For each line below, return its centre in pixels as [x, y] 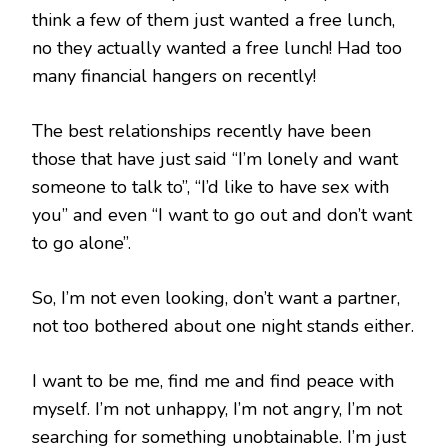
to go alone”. [81, 243]
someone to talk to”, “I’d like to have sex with [210, 187]
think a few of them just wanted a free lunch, [213, 20]
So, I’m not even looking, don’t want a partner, [216, 298]
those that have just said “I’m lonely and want [215, 159]
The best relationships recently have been [201, 131]
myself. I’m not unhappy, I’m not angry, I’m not [217, 409]
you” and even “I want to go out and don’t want [222, 215]
